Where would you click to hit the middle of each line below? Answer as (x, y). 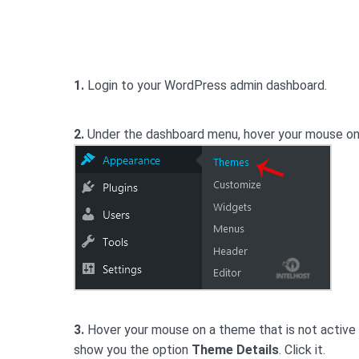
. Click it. (302, 350)
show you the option (133, 350)
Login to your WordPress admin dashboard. (206, 85)
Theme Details (235, 350)
